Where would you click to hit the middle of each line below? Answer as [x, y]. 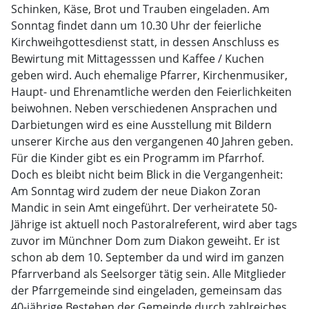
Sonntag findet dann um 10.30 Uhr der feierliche [136, 26]
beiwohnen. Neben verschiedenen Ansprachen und [144, 108]
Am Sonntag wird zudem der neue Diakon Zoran [136, 191]
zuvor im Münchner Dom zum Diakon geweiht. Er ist [146, 241]
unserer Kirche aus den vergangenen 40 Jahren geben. [152, 141]
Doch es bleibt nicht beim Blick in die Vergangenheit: [147, 175]
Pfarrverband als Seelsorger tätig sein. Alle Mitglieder [149, 274]
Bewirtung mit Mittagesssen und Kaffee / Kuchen [138, 59]
